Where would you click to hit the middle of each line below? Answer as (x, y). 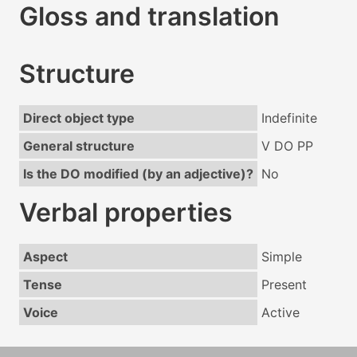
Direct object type (78, 118)
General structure (78, 146)
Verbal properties (126, 213)
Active (280, 313)
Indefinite (289, 118)
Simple (281, 257)
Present (284, 285)
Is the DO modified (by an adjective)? (138, 174)
